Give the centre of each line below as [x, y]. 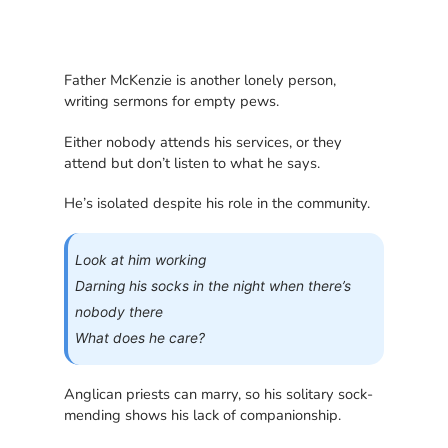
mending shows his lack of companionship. [203, 415]
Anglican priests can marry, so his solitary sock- [219, 394]
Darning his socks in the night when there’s [213, 285]
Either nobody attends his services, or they [203, 141]
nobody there [119, 311]
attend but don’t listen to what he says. [192, 162]
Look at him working [141, 259]
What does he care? [140, 337]
